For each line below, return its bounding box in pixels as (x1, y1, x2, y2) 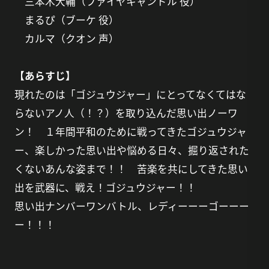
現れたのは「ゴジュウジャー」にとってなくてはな (14, 86, 246, 101)
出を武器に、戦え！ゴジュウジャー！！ (14, 180, 196, 195)
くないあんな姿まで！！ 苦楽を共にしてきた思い (14, 161, 248, 176)
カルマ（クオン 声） (14, 31, 119, 46)
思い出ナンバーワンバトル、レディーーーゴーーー (14, 198, 249, 213)
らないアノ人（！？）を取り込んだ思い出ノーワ (14, 105, 238, 120)
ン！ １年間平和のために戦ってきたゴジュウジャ (14, 124, 247, 139)
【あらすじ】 (14, 68, 76, 83)
